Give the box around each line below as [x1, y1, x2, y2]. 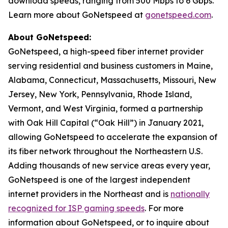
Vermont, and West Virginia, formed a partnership [8, 103, 203, 113]
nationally [170, 189, 210, 199]
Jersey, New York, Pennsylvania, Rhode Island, [8, 89, 192, 99]
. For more [145, 203, 184, 213]
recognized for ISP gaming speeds [8, 203, 145, 213]
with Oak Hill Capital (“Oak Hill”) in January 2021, [8, 118, 204, 128]
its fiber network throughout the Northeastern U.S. [8, 146, 203, 156]
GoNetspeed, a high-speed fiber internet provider [8, 46, 204, 56]
